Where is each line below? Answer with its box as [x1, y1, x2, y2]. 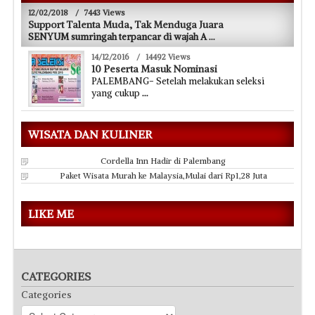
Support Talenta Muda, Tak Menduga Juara [28, 18, 224, 31]
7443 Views [84, 7, 125, 18]
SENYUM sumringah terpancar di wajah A [28, 30, 209, 43]
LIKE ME [28, 206, 74, 221]
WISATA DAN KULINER [28, 127, 152, 141]
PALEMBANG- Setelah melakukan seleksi [91, 75, 264, 87]
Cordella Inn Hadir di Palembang [101, 155, 226, 166]
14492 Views [146, 51, 191, 62]
